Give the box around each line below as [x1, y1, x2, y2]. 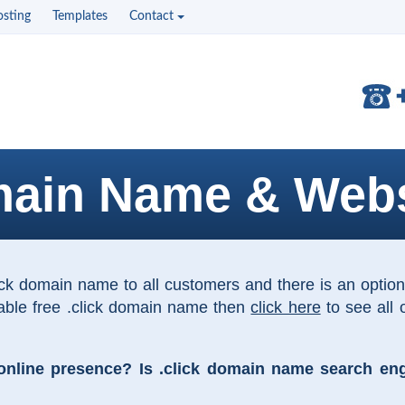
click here [250, 298, 321, 316]
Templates [52, 10, 108, 23]
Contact [129, 10, 174, 23]
